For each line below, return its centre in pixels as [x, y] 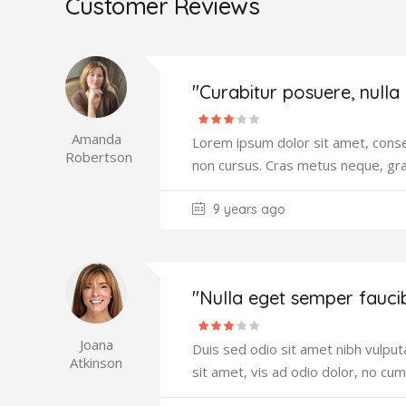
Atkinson [96, 363]
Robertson [99, 157]
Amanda [96, 139]
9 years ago [247, 210]
